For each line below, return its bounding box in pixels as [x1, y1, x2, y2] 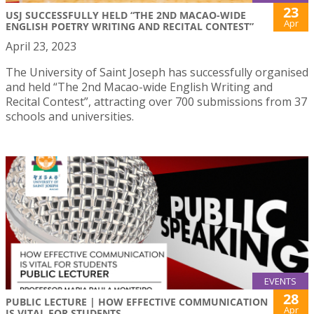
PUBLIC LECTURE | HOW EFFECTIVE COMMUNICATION [6, 295, 268, 309]
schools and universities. [6, 108, 134, 124]
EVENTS [264, 275, 296, 288]
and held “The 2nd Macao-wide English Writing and [6, 78, 273, 95]
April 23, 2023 [6, 38, 76, 54]
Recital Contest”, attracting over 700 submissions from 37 [6, 93, 307, 109]
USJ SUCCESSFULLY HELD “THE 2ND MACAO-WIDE [6, 8, 246, 22]
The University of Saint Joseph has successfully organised [6, 64, 308, 80]
